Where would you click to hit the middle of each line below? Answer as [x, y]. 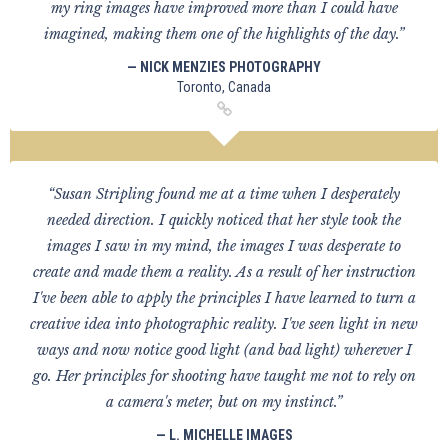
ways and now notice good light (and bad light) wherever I [224, 350]
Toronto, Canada [224, 87]
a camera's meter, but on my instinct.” [224, 402]
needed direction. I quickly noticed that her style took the [224, 220]
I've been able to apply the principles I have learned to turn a [224, 298]
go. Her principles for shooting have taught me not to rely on [224, 376]
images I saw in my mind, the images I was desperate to [224, 246]
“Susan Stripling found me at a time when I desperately [224, 194]
